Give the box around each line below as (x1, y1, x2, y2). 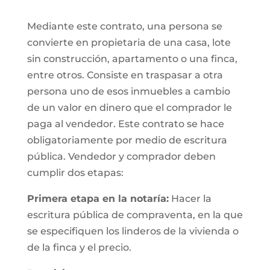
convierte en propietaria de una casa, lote (27, 37, 231, 48)
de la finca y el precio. (27, 242, 131, 253)
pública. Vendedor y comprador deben (27, 151, 216, 162)
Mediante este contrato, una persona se (27, 20, 222, 32)
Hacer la (168, 193, 212, 204)
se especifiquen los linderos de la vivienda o (27, 225, 239, 237)
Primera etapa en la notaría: (27, 193, 169, 204)
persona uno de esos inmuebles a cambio (27, 86, 230, 97)
